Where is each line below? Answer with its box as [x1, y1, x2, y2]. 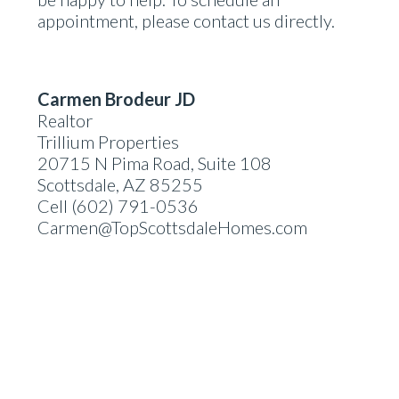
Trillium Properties [37, 131, 180, 152]
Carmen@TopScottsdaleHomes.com [37, 216, 308, 238]
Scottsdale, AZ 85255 [37, 174, 204, 195]
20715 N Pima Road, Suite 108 [37, 152, 273, 174]
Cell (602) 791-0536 [37, 195, 199, 216]
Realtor [37, 110, 94, 131]
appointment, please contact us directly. [37, 10, 336, 31]
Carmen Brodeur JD [37, 88, 196, 110]
